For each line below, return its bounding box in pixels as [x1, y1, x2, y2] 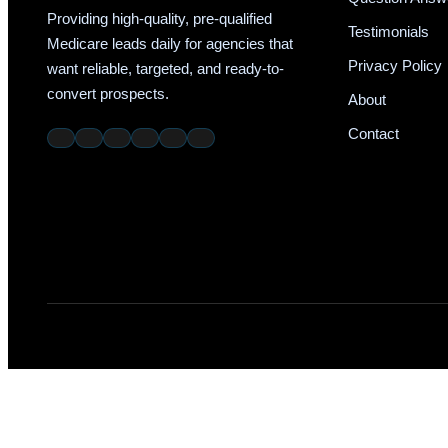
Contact [347, 125, 399, 142]
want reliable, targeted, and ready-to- [47, 60, 284, 78]
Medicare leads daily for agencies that [47, 35, 293, 53]
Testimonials [347, 23, 429, 40]
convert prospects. [47, 85, 169, 103]
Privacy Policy [347, 57, 442, 74]
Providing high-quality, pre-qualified [47, 10, 272, 28]
